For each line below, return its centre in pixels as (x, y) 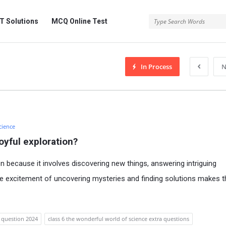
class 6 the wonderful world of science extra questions (119, 219)
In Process (156, 67)
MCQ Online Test (79, 21)
